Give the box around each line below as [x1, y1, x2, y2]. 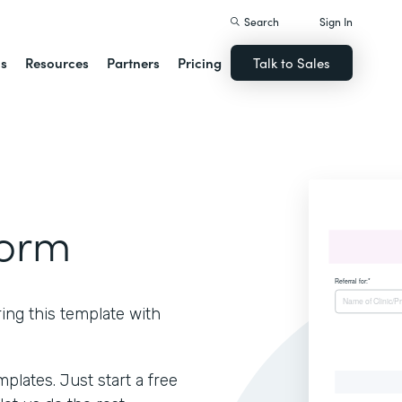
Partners [107, 53, 161, 72]
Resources [25, 53, 90, 72]
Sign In [319, 13, 354, 29]
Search [244, 13, 280, 29]
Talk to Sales [253, 53, 331, 72]
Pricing [178, 53, 223, 72]
